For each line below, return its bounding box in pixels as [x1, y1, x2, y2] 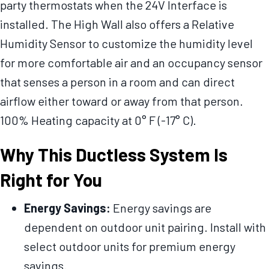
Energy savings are [110, 201, 211, 216]
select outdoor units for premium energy [24, 239, 235, 254]
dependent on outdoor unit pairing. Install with [24, 220, 266, 235]
